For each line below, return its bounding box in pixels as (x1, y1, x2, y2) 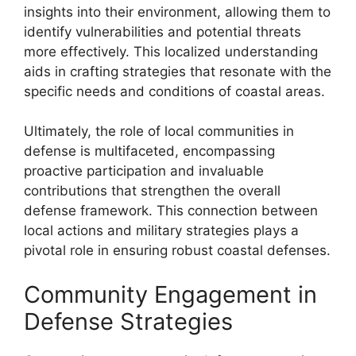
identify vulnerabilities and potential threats (24, 23, 301, 40)
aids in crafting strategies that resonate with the (24, 63, 331, 79)
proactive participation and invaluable (24, 163, 264, 179)
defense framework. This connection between (24, 203, 318, 219)
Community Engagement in (24, 280, 317, 308)
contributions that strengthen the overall (24, 183, 281, 199)
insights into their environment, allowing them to (24, 3, 331, 20)
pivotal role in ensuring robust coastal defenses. (24, 242, 331, 258)
